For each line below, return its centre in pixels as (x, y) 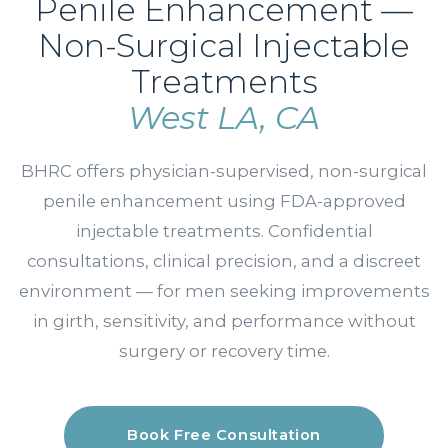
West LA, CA (224, 117)
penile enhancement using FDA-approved (224, 201)
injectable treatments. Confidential (224, 231)
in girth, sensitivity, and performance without (224, 321)
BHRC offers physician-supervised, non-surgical (224, 171)
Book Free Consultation (224, 435)
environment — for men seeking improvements (224, 291)
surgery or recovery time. (224, 351)
